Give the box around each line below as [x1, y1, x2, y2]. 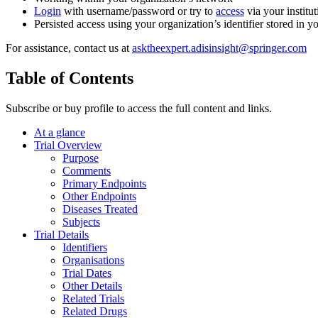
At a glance [34, 126, 85, 138]
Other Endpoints [62, 190, 136, 202]
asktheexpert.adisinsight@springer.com [132, 42, 307, 55]
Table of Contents [6, 68, 133, 87]
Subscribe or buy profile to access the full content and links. [6, 102, 272, 114]
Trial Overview [34, 138, 102, 151]
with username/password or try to [61, 5, 216, 18]
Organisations [62, 253, 124, 266]
